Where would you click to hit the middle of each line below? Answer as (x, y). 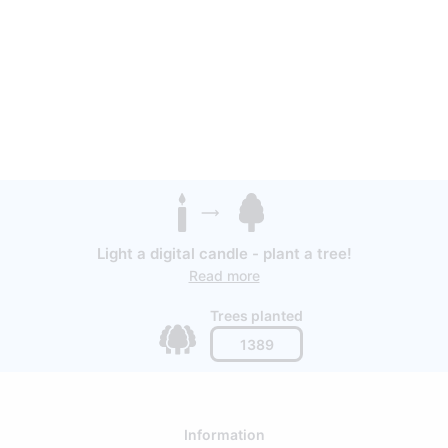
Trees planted (256, 316)
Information (224, 435)
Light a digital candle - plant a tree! (224, 254)
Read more (224, 276)
